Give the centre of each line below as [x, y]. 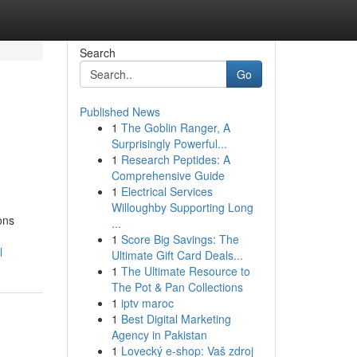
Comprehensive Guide [168, 175]
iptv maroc [147, 303]
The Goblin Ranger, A [175, 127]
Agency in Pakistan [159, 335]
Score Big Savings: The [180, 239]
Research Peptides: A [175, 159]
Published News [120, 112]
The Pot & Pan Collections [177, 287]
